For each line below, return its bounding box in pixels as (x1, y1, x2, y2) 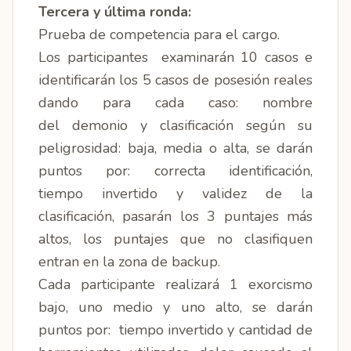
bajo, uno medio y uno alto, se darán (38, 298, 313, 317)
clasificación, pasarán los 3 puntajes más (38, 207, 313, 226)
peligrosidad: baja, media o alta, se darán (38, 139, 313, 157)
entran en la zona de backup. (38, 252, 220, 271)
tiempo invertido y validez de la (38, 184, 313, 203)
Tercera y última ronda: (38, 2, 191, 21)
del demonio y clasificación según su (38, 116, 313, 135)
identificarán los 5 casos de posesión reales (38, 71, 313, 89)
